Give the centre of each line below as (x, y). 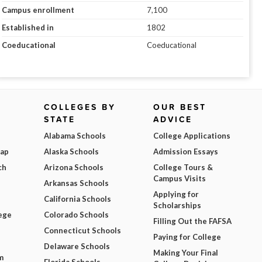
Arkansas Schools (77, 183)
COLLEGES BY (80, 107)
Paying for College (187, 237)
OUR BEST (180, 107)
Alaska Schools (72, 152)
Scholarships (177, 206)
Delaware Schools (77, 247)
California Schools (78, 199)
